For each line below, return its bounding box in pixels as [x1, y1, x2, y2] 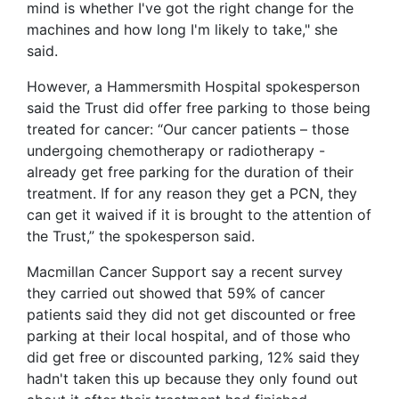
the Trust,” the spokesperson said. [27, 227, 255, 245]
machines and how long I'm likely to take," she [27, 20, 338, 38]
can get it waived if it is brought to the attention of [27, 206, 371, 224]
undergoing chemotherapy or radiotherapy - [27, 142, 325, 159]
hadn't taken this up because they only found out [27, 370, 358, 387]
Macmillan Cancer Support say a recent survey [27, 263, 343, 281]
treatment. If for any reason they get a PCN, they [27, 184, 357, 202]
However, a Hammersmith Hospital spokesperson [27, 77, 360, 95]
